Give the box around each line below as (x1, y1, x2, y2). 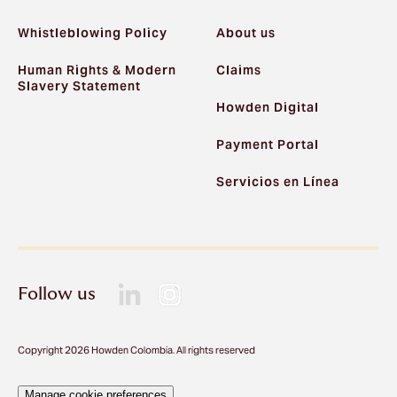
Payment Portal (216, 136, 319, 153)
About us (216, 25, 276, 42)
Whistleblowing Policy (18, 25, 167, 42)
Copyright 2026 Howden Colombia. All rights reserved (18, 344, 255, 357)
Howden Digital (216, 99, 319, 116)
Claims (216, 62, 261, 79)
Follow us (18, 285, 96, 304)
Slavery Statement (18, 78, 141, 95)
